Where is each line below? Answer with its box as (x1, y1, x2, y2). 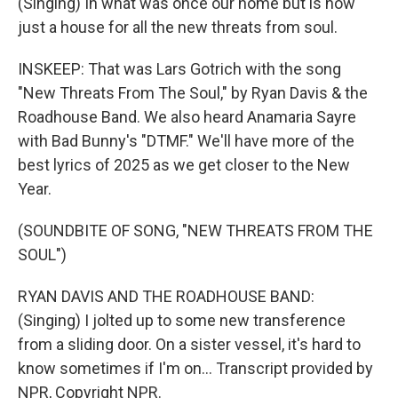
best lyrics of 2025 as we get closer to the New (18, 155, 350, 174)
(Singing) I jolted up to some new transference (18, 311, 346, 330)
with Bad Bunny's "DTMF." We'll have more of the (18, 131, 354, 150)
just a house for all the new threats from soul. (18, 18, 338, 36)
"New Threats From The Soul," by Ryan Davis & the (18, 84, 368, 102)
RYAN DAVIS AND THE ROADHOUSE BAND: (18, 287, 314, 306)
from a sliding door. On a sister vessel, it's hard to (18, 335, 361, 354)
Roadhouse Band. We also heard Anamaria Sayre (18, 107, 356, 126)
